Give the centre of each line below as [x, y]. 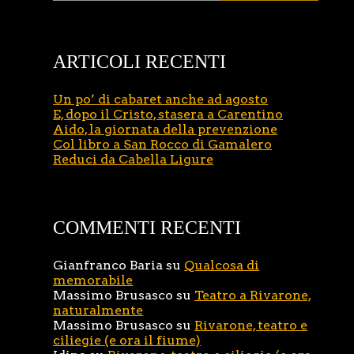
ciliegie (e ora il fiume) [127, 340]
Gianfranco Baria [108, 265]
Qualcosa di [222, 265]
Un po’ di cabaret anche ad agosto [161, 99]
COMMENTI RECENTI [147, 228]
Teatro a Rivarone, [253, 295]
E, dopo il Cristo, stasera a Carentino [168, 114]
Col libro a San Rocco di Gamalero [163, 144]
